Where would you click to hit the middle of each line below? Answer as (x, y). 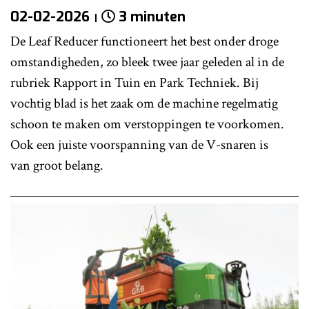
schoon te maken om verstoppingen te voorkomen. (147, 124)
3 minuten (152, 17)
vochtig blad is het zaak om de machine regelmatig (144, 103)
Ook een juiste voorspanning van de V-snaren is (139, 144)
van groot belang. (58, 165)
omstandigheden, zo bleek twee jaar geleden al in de (147, 62)
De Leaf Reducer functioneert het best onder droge (144, 41)
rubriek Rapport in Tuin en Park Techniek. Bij (134, 82)
